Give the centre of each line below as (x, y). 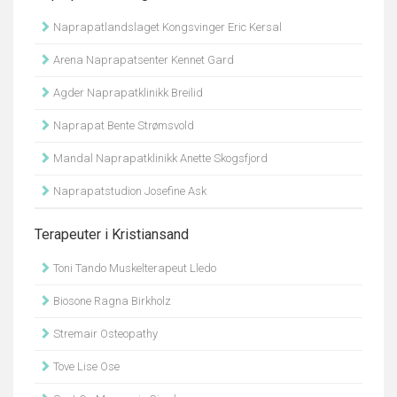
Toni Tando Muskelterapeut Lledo (133, 268)
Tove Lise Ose (85, 366)
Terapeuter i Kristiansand (112, 234)
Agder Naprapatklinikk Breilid (127, 93)
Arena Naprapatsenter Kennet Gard (142, 60)
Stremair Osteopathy (104, 334)
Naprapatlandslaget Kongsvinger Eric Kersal (166, 27)
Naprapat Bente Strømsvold (122, 125)
